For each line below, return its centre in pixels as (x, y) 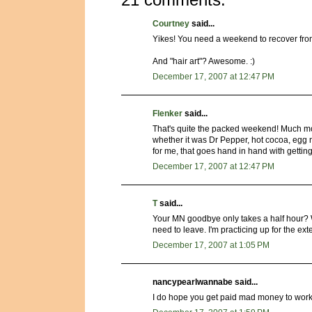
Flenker (167, 114)
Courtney (171, 24)
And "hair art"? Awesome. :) (204, 62)
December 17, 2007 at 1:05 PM (211, 245)
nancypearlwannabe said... (205, 282)
